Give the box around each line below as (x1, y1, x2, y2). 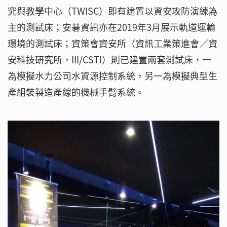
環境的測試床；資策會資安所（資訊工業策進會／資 (8, 36, 217, 51)
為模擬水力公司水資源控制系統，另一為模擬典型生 (8, 69, 217, 83)
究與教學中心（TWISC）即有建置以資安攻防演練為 (8, 4, 217, 18)
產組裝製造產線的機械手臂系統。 (8, 85, 144, 99)
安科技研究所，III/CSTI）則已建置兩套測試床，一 (8, 53, 211, 67)
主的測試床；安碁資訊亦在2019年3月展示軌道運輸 (8, 20, 215, 34)
